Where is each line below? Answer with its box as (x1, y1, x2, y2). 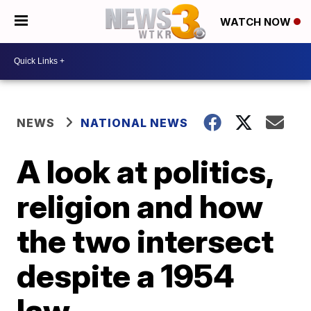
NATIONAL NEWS (81, 115, 189, 130)
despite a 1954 (17, 255, 235, 295)
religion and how (17, 186, 264, 226)
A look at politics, (17, 151, 274, 191)
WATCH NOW (220, 15, 294, 29)
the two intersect (17, 221, 274, 260)
